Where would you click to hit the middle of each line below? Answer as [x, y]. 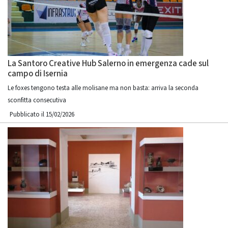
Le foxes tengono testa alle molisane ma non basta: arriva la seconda [103, 88]
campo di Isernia [38, 74]
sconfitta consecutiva [37, 100]
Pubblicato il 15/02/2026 [42, 115]
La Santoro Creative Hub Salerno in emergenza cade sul [108, 64]
